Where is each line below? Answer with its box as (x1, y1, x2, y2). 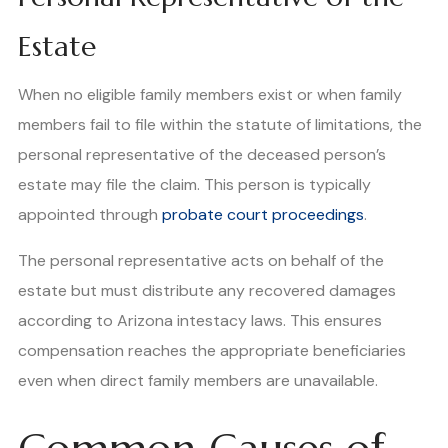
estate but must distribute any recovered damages (18, 279, 396, 301)
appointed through (18, 203, 162, 225)
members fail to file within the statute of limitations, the (18, 113, 422, 135)
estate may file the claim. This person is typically (18, 173, 371, 195)
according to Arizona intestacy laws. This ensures (18, 309, 382, 331)
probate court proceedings (162, 203, 364, 225)
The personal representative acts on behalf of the (18, 249, 384, 271)
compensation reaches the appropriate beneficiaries (18, 339, 406, 361)
